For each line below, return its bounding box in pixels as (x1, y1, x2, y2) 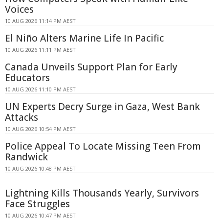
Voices (5, 3, 34, 16)
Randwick (5, 151, 48, 163)
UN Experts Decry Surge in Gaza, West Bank (5, 100, 200, 113)
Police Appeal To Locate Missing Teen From (5, 140, 201, 153)
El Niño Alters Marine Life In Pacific (5, 32, 164, 44)
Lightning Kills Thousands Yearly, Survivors (5, 187, 199, 199)
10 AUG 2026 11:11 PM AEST (5, 46, 76, 53)
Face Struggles (5, 197, 70, 210)
